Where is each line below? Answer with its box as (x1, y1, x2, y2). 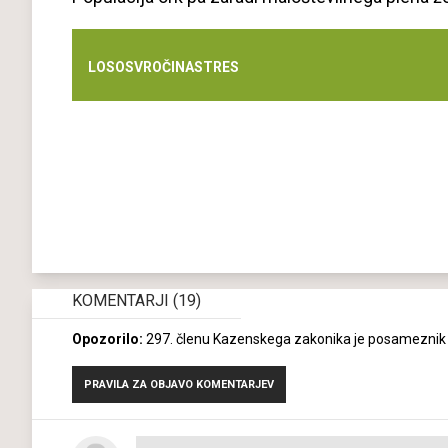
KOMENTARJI (72, 291, 173, 311)
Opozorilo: (72, 331, 143, 348)
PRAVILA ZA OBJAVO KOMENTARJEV (84, 378, 274, 392)
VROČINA (134, 58, 194, 75)
